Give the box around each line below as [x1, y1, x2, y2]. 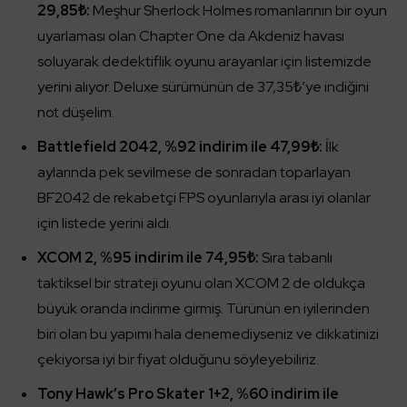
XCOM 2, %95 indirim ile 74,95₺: [37, 248, 259, 267]
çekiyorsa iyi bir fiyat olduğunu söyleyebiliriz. [37, 350, 319, 369]
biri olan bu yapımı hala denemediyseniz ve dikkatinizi [37, 324, 379, 343]
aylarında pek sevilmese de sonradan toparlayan [37, 163, 351, 182]
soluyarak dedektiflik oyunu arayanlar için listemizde [37, 52, 372, 71]
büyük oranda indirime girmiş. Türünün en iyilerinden [37, 299, 370, 318]
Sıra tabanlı [259, 248, 333, 267]
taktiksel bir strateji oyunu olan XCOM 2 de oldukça [37, 273, 365, 293]
